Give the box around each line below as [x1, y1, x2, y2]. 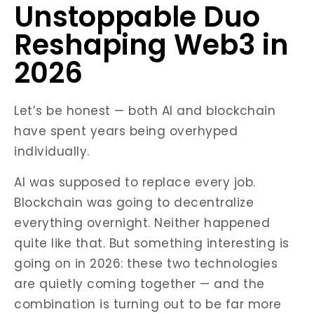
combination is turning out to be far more [14, 296, 282, 313]
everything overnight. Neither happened [14, 214, 270, 231]
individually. [14, 143, 90, 160]
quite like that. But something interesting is [14, 235, 289, 252]
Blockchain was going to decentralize [14, 194, 254, 211]
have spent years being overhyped [14, 123, 238, 139]
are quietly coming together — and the [14, 275, 265, 292]
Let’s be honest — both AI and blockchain [14, 102, 275, 119]
